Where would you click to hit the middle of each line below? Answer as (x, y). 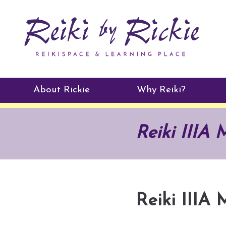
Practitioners (61, 120)
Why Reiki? (161, 90)
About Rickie (61, 90)
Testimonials (60, 143)
